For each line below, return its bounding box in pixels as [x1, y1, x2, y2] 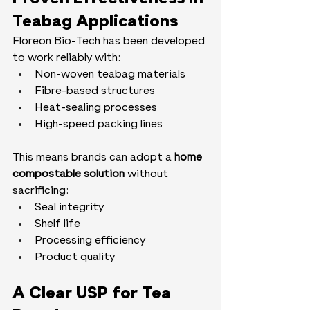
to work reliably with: [12, 53, 120, 64]
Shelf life [35, 219, 80, 230]
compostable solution [12, 169, 125, 181]
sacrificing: [12, 185, 69, 197]
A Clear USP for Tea [12, 285, 175, 302]
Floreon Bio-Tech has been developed [12, 36, 208, 48]
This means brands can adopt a [12, 152, 174, 164]
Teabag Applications [12, 13, 178, 30]
